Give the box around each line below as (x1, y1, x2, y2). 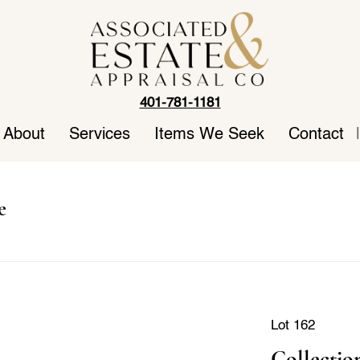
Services (69, 126, 130, 143)
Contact (288, 126, 344, 143)
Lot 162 (270, 318, 315, 333)
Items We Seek (154, 126, 264, 143)
